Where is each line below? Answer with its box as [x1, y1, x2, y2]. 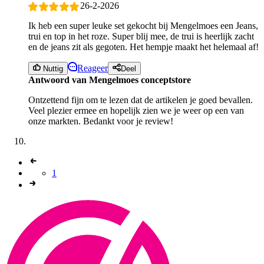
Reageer [77, 63, 108, 74]
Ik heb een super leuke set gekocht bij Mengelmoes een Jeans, [28, 21, 258, 31]
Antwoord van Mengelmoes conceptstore [28, 75, 191, 85]
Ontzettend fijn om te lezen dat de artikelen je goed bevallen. [28, 95, 253, 105]
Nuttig [41, 64, 64, 74]
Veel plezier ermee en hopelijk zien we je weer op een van [28, 105, 244, 116]
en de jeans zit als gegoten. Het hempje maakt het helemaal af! [28, 42, 259, 52]
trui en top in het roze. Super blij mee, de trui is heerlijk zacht [28, 31, 254, 41]
